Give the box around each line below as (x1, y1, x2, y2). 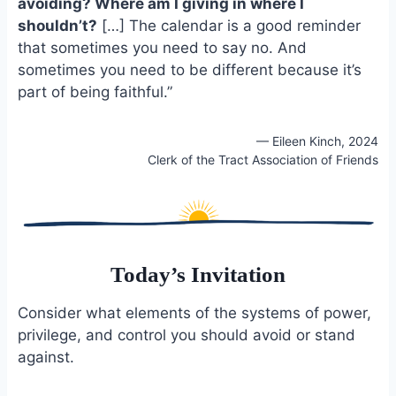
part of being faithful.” (17, 83, 172, 102)
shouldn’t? (17, 17, 97, 35)
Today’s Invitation (110, 263, 286, 287)
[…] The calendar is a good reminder (96, 17, 361, 35)
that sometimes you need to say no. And (17, 39, 307, 57)
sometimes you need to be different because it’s (17, 61, 362, 80)
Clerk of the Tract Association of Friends (148, 152, 379, 168)
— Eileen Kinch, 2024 (256, 133, 379, 149)
